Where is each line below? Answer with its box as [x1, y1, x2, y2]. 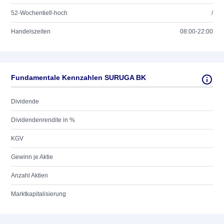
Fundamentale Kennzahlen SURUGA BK [11, 73, 146, 81]
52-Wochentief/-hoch [11, 9, 67, 16]
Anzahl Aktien [11, 172, 48, 179]
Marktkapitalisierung [11, 190, 66, 197]
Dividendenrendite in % [11, 116, 75, 123]
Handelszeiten [11, 28, 50, 35]
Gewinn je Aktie [11, 153, 53, 160]
